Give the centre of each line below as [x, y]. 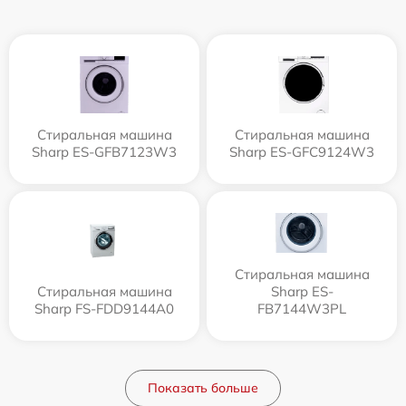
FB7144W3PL [302, 308]
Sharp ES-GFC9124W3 [302, 151]
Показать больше [203, 387]
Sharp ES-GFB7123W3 [104, 151]
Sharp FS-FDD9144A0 [104, 308]
